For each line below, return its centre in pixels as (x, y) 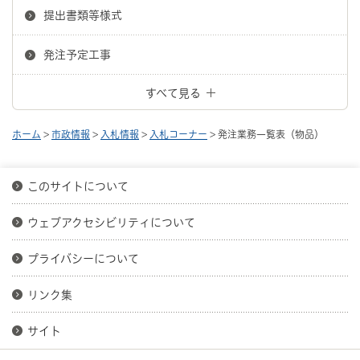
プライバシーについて (83, 258)
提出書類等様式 (83, 15)
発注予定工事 (77, 54)
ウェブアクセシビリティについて (111, 222)
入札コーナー (178, 134)
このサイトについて (78, 186)
